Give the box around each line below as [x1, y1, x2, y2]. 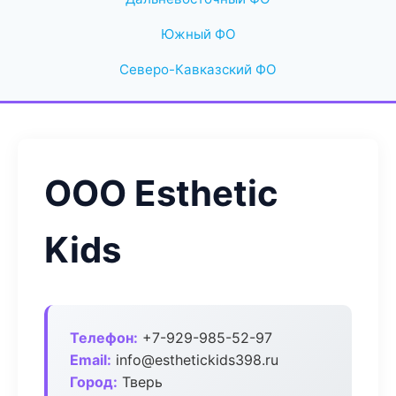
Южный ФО [160, 26, 236, 42]
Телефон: [70, 329, 138, 346]
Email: [70, 351, 111, 369]
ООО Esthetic [44, 171, 278, 215]
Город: [70, 373, 118, 391]
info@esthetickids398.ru [111, 351, 278, 369]
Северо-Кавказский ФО [119, 61, 277, 78]
